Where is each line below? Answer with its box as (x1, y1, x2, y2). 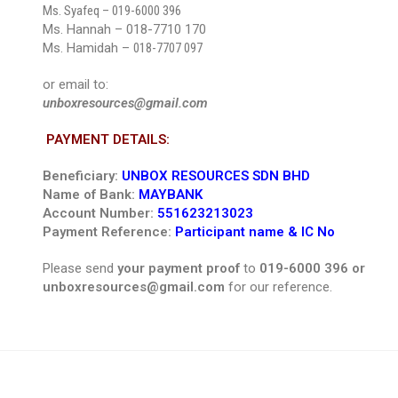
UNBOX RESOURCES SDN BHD (121, 168, 310, 184)
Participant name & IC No (174, 224, 335, 240)
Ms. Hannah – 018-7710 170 (42, 21, 206, 37)
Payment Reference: (42, 224, 175, 240)
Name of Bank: (42, 187, 139, 203)
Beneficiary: (42, 168, 122, 184)
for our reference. (224, 279, 332, 295)
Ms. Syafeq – (42, 3, 112, 19)
